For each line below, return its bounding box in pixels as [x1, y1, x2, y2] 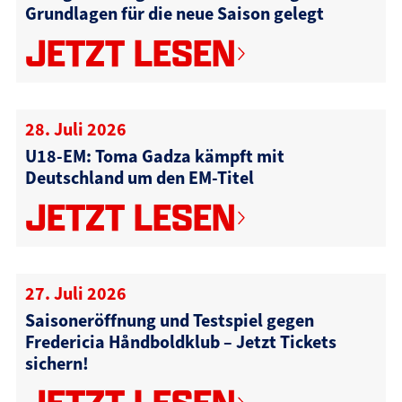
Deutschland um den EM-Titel [24, 165, 254, 189]
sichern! [24, 351, 89, 375]
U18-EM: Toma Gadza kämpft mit [24, 144, 284, 168]
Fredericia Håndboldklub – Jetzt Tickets [24, 329, 336, 354]
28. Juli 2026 [24, 117, 127, 141]
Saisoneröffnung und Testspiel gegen [24, 308, 314, 332]
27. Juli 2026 [24, 281, 127, 305]
